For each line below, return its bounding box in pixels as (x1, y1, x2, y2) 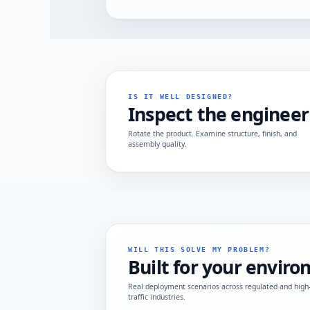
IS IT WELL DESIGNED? (128, 93, 233, 100)
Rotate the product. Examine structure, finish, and (128, 129, 297, 138)
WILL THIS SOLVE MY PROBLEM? (128, 246, 271, 253)
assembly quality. (128, 139, 187, 149)
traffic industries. (128, 292, 185, 302)
